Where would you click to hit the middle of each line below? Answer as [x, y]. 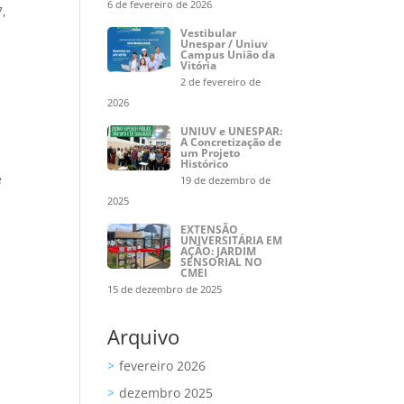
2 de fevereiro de [220, 82]
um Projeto [210, 153]
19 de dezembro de [225, 180]
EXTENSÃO [209, 230]
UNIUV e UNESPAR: [231, 131]
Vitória [198, 65]
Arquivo [144, 336]
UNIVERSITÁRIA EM [231, 240]
